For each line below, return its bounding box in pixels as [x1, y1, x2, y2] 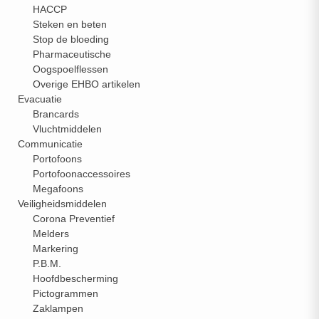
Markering [33, 243, 78, 254]
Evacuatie [18, 93, 62, 105]
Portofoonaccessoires [33, 168, 130, 179]
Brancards [33, 108, 79, 120]
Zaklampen [33, 303, 83, 314]
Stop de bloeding [33, 33, 109, 45]
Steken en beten [33, 19, 107, 30]
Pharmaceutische [33, 48, 111, 60]
